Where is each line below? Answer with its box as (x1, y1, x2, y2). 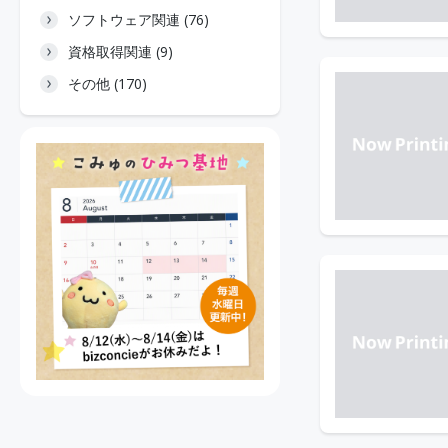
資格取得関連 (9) (68, 42, 173, 61)
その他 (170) (68, 74, 147, 93)
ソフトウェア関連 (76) (68, 10, 209, 29)
